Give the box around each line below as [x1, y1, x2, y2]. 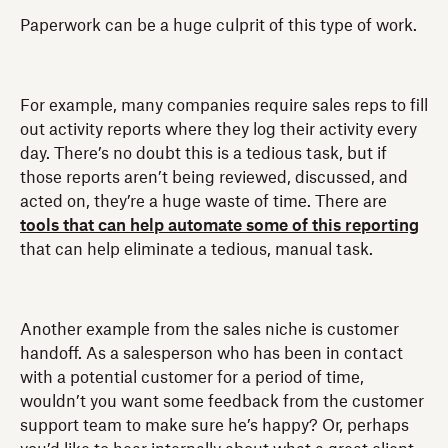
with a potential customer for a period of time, [20, 369, 364, 386]
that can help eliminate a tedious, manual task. [20, 241, 373, 258]
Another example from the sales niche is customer [20, 321, 399, 338]
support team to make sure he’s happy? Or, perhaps [20, 417, 409, 434]
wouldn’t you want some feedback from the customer [20, 393, 424, 410]
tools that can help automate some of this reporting [20, 217, 419, 234]
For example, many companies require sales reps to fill [20, 97, 428, 114]
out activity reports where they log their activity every [20, 121, 417, 138]
